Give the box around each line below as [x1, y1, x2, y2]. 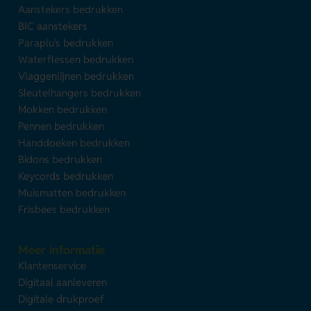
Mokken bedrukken [18, 103, 108, 117]
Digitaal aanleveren [18, 276, 108, 289]
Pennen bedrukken [18, 119, 105, 133]
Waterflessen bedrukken [18, 53, 134, 67]
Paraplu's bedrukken [18, 36, 114, 50]
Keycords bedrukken [18, 169, 114, 183]
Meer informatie [18, 242, 106, 258]
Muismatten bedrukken [18, 186, 126, 200]
